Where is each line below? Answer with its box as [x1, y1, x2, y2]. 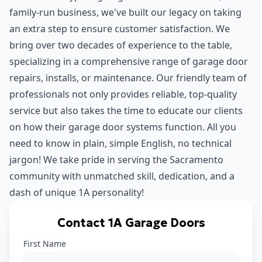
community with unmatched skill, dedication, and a [9, 170, 235, 183]
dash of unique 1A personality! [9, 186, 144, 199]
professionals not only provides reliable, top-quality [9, 88, 237, 101]
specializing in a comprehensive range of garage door [9, 55, 248, 68]
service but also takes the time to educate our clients [9, 104, 243, 118]
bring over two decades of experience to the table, [9, 39, 232, 52]
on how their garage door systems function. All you [9, 120, 236, 134]
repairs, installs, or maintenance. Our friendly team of [9, 71, 247, 85]
